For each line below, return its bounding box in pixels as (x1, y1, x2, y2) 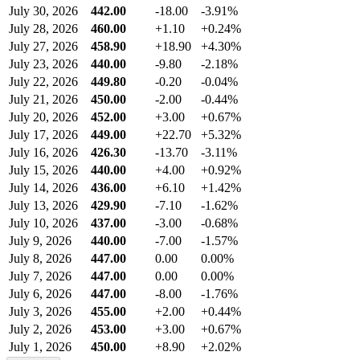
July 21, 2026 (9, 92, 78, 107)
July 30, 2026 (9, 4, 78, 18)
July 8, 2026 (9, 252, 72, 266)
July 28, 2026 (9, 22, 78, 36)
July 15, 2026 (9, 163, 78, 178)
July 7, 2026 (9, 269, 72, 284)
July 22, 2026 (9, 75, 78, 89)
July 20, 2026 (9, 110, 78, 125)
